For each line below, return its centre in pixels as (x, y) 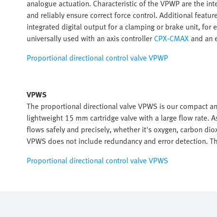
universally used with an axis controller (90, 38)
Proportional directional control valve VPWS (97, 160)
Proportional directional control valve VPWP (97, 58)
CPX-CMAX (171, 38)
